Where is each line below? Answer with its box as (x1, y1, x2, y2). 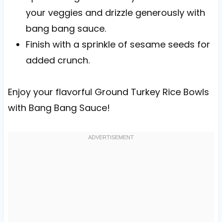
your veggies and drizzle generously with (25, 6, 205, 19)
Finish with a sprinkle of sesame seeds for (25, 38, 210, 51)
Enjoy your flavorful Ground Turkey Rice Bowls (7, 85, 209, 98)
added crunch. (25, 54, 90, 66)
